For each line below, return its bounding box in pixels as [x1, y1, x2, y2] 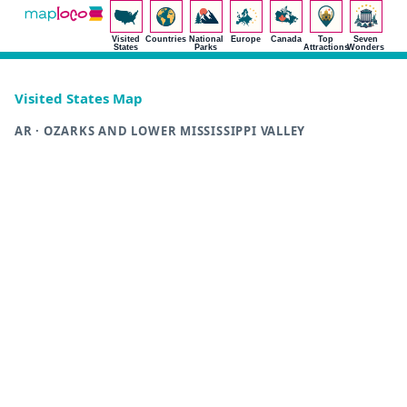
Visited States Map [15, 89, 143, 107]
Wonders [347, 43, 385, 52]
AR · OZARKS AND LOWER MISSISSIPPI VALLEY [15, 123, 306, 139]
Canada [270, 35, 302, 44]
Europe [231, 35, 262, 44]
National [188, 35, 223, 44]
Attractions [303, 43, 349, 52]
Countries [145, 35, 187, 44]
